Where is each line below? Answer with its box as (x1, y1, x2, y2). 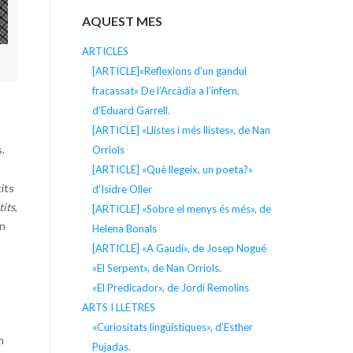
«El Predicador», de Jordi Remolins (91, 281, 249, 294)
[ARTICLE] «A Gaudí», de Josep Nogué (91, 241, 266, 255)
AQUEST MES (81, 13, 162, 28)
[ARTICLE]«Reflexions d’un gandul (91, 64, 247, 77)
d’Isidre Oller (91, 182, 152, 195)
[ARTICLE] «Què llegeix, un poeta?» (91, 162, 253, 176)
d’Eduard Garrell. (91, 103, 170, 117)
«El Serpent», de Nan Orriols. (91, 261, 221, 274)
